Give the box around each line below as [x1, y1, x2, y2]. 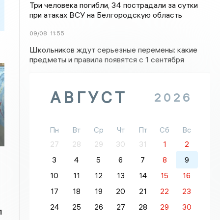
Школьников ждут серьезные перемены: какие [29, 45, 198, 55]
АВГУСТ [50, 88, 128, 107]
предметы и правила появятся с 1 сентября [29, 55, 185, 64]
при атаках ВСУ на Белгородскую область [29, 10, 183, 20]
